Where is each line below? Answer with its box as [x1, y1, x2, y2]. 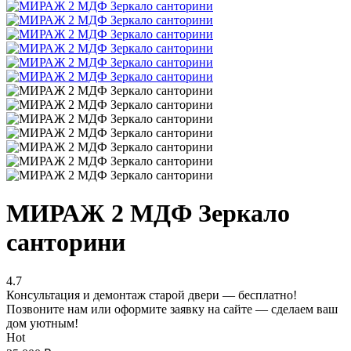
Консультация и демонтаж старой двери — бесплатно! [6, 288, 297, 302]
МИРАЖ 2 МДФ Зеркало [6, 199, 290, 228]
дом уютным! [6, 316, 78, 330]
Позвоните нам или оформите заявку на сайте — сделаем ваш [6, 302, 338, 316]
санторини [6, 228, 125, 257]
